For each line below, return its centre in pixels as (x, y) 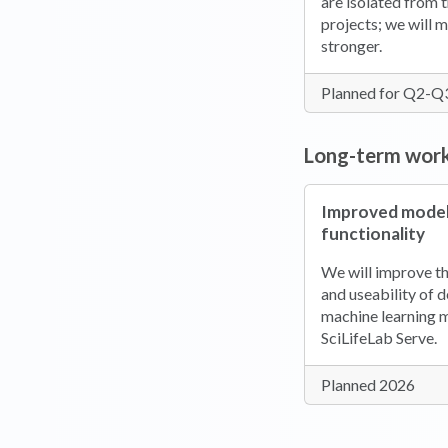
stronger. (351, 46)
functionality (373, 234)
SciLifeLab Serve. (379, 338)
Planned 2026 (368, 385)
